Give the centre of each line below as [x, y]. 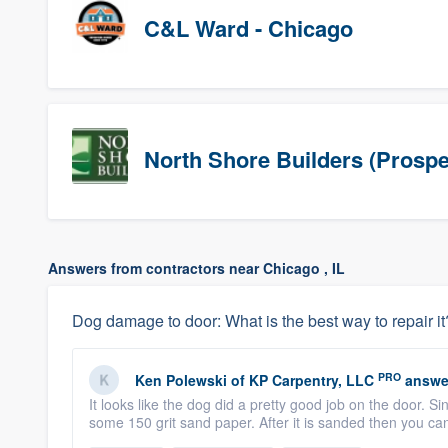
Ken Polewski [181, 380]
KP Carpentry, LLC [311, 380]
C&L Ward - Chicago [248, 28]
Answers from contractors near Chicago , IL [196, 268]
